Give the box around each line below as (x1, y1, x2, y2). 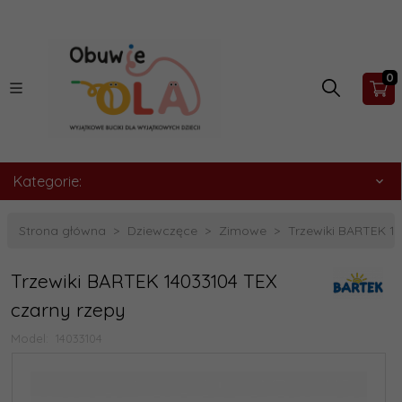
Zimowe (219, 223, 267, 239)
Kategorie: (13, 172, 82, 190)
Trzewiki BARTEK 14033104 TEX (11, 269, 277, 293)
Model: (11, 331, 52, 345)
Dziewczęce (127, 223, 197, 239)
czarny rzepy (11, 298, 126, 321)
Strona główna (19, 223, 106, 239)
